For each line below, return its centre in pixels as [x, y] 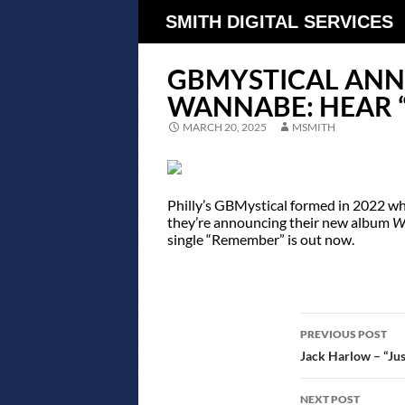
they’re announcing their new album [280, 221]
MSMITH [314, 127]
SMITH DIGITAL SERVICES [279, 22]
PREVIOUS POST [343, 334]
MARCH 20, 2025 [225, 127]
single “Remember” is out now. [261, 239]
